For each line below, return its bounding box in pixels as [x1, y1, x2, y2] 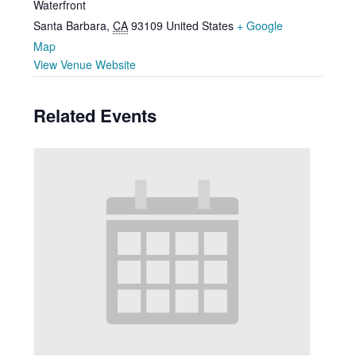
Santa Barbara [33, 17, 107, 33]
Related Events [33, 103, 157, 128]
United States [166, 17, 234, 33]
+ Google [237, 17, 284, 33]
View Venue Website [33, 56, 137, 72]
